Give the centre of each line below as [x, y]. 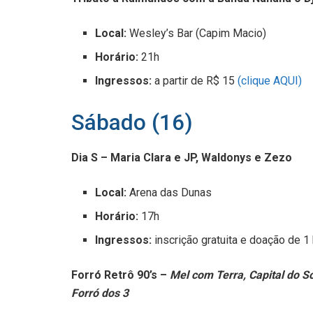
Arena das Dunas [171, 192]
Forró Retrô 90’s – [119, 275]
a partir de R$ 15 [194, 81]
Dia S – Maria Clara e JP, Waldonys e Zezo [182, 157]
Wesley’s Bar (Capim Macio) [198, 34]
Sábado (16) [132, 123]
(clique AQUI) [269, 81]
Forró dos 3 [100, 293]
